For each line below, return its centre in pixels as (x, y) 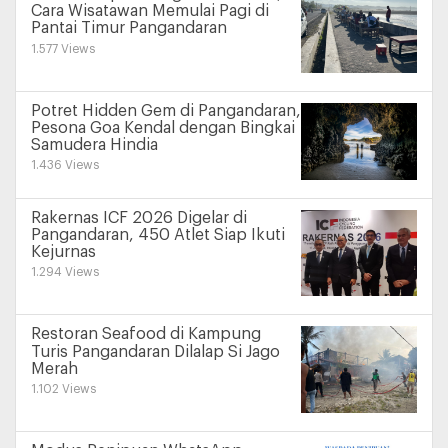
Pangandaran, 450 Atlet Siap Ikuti (158, 235)
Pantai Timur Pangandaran (129, 28)
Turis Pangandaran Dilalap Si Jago (155, 352)
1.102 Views (63, 389)
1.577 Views (63, 48)
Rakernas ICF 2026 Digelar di (139, 217)
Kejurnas (63, 252)
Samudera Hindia (94, 145)
